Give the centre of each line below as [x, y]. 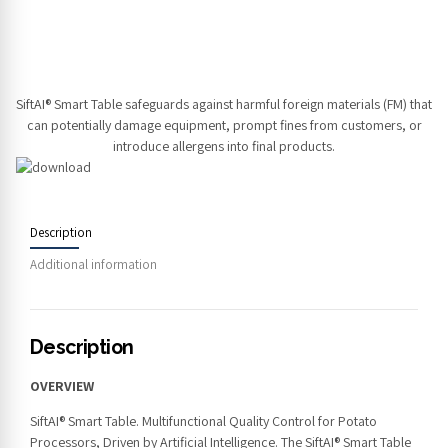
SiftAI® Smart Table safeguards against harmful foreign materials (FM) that [224, 103]
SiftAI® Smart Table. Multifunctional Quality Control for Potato [203, 421]
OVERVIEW [62, 386]
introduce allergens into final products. [224, 145]
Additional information [93, 265]
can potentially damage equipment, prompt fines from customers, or [224, 124]
